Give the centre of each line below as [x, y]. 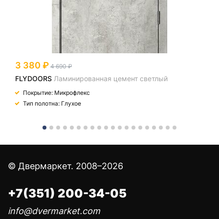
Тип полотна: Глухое [52, 103]
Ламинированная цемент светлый [111, 78]
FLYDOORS [33, 78]
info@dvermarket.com [54, 211]
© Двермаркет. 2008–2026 [66, 166]
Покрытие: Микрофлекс [56, 93]
